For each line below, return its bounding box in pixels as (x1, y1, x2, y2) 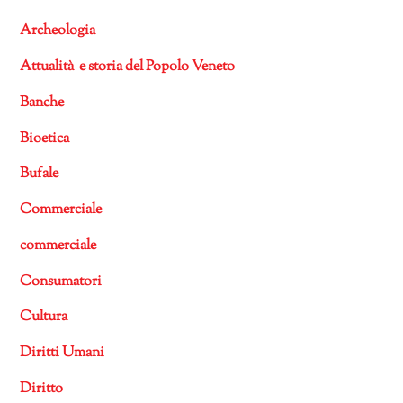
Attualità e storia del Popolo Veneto (20, 57, 236, 78)
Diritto (20, 378, 64, 399)
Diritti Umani (20, 343, 105, 364)
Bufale (20, 164, 59, 185)
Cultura (20, 307, 68, 328)
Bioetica (20, 128, 70, 149)
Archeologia (20, 21, 96, 42)
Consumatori (20, 271, 103, 292)
